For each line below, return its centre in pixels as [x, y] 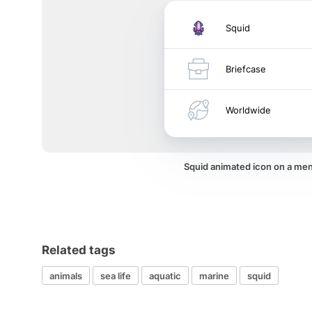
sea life [116, 275]
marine [214, 275]
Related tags [79, 250]
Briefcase [246, 69]
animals [66, 275]
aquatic [165, 275]
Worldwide [248, 110]
